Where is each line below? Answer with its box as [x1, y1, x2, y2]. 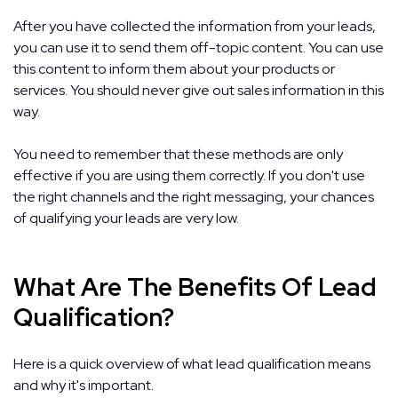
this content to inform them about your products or [13, 59, 335, 78]
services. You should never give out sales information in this [13, 80, 384, 99]
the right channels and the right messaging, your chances [13, 187, 374, 206]
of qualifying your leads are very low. [13, 208, 239, 227]
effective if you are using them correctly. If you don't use [13, 165, 365, 185]
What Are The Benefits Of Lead [13, 269, 377, 304]
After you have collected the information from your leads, [13, 16, 376, 36]
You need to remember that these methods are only [13, 144, 343, 163]
